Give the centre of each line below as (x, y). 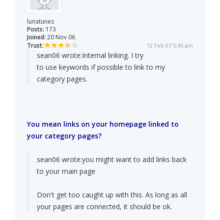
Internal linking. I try (113, 55)
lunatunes (41, 22)
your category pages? (64, 136)
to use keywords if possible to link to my (101, 67)
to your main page (66, 171)
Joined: (36, 37)
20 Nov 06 (60, 37)
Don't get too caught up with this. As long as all (112, 195)
